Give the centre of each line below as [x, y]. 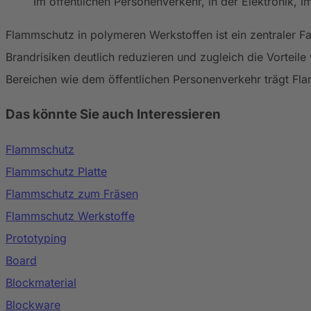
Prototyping [36, 238]
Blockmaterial [41, 283]
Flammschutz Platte [56, 172]
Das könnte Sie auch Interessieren [113, 114]
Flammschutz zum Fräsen [72, 194]
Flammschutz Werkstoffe [70, 216]
